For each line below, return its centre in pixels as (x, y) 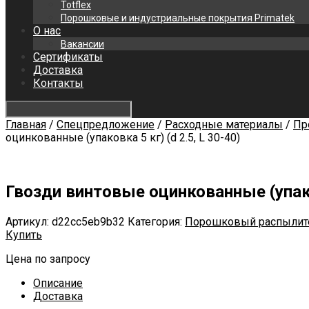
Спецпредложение (106, 124)
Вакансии (82, 44)
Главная (26, 124)
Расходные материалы (224, 124)
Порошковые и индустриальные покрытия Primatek (178, 18)
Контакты (58, 83)
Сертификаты (68, 57)
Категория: (156, 221)
